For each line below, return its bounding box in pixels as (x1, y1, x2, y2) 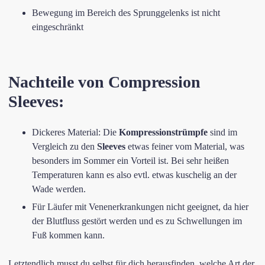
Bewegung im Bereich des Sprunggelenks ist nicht (32, 8, 220, 18)
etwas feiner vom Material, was (125, 141, 244, 151)
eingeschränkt (32, 22, 83, 32)
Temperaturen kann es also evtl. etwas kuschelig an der (32, 170, 237, 180)
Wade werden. (32, 184, 86, 194)
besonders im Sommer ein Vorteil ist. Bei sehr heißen (32, 156, 229, 166)
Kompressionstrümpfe (119, 127, 208, 137)
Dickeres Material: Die (32, 127, 119, 137)
